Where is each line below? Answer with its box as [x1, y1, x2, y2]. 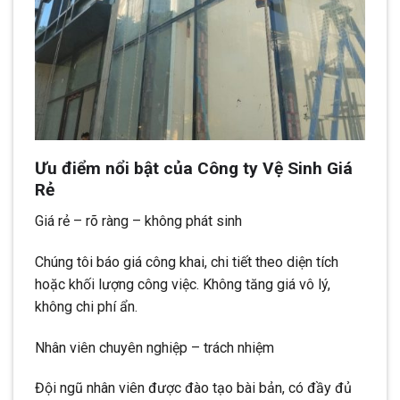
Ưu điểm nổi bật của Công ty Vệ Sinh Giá [35, 158, 353, 179]
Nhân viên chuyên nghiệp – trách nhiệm [35, 338, 274, 356]
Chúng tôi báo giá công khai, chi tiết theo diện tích [35, 253, 338, 271]
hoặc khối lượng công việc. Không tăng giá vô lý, [35, 275, 330, 293]
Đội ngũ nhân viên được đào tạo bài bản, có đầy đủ [35, 379, 352, 397]
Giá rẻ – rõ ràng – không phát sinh [35, 212, 242, 229]
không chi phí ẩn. [35, 297, 137, 315]
